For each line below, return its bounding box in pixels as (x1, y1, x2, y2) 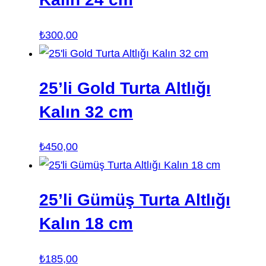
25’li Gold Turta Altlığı (39, 78, 211, 97)
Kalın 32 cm (39, 102, 133, 121)
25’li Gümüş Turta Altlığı (39, 191, 230, 210)
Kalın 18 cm (39, 214, 133, 233)
